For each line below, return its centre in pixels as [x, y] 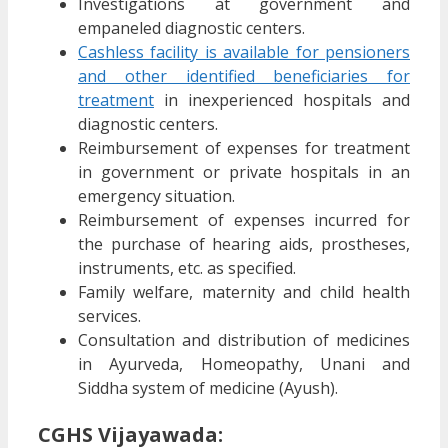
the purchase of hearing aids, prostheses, [244, 243]
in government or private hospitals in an [244, 171]
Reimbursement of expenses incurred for [244, 219]
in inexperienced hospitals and [282, 99]
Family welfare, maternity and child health [244, 291]
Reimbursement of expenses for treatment [244, 147]
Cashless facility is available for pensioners [244, 51]
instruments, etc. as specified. [187, 267]
